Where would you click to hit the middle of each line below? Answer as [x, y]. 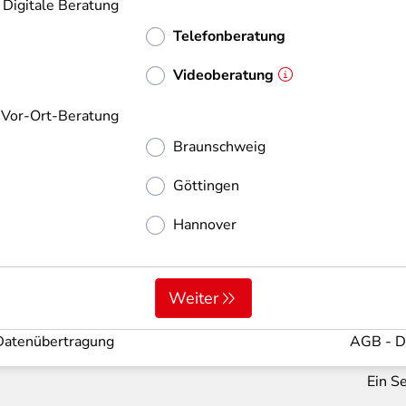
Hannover [204, 225]
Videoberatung [223, 75]
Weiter [193, 298]
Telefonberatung [229, 36]
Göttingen [206, 186]
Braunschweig [219, 147]
